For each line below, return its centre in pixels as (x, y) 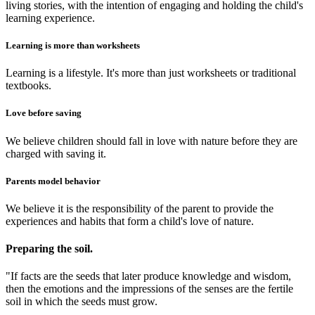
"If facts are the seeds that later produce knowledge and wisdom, (148, 276)
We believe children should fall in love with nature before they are (152, 141)
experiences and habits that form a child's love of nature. (130, 221)
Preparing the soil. (49, 249)
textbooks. (28, 86)
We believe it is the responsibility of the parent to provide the (140, 208)
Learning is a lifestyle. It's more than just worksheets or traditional (151, 73)
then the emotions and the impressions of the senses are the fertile (149, 289)
